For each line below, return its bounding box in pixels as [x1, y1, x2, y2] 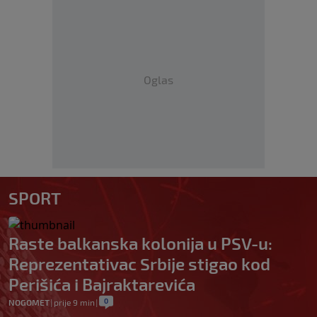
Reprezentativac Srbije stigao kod [8, 253, 270, 274]
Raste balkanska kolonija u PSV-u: [8, 232, 272, 253]
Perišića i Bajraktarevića [8, 273, 195, 294]
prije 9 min [54, 296, 95, 307]
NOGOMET [8, 296, 50, 307]
